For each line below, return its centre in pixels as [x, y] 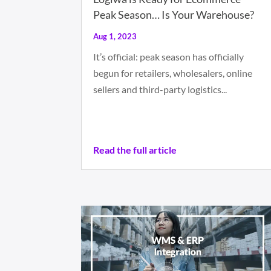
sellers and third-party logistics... [160, 90]
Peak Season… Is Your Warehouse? [174, 15]
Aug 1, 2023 [115, 37]
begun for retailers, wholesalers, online [173, 73]
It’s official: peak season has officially [169, 57]
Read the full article [135, 150]
